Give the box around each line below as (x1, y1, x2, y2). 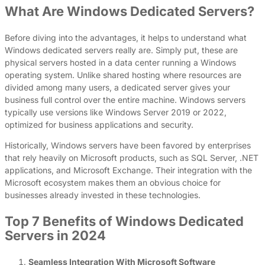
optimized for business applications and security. (5, 119, 193, 130)
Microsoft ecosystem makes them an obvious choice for (5, 177, 221, 188)
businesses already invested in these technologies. (5, 189, 201, 200)
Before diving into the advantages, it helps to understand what (5, 32, 247, 43)
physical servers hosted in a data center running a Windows (5, 57, 236, 67)
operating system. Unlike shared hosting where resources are (5, 69, 241, 80)
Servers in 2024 (5, 227, 106, 243)
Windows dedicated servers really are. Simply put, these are (5, 44, 238, 55)
